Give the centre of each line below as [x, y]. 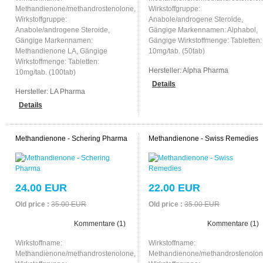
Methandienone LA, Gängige [61, 51]
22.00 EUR [174, 188]
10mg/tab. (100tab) [45, 72]
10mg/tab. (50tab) [176, 51]
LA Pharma [67, 91]
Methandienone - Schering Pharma [71, 138]
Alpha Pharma [205, 70]
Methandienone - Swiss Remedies [203, 138]
